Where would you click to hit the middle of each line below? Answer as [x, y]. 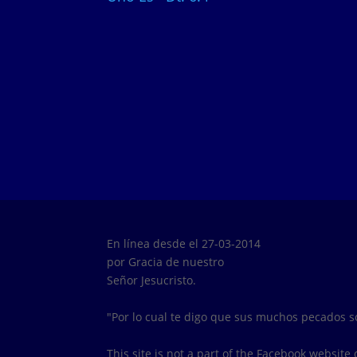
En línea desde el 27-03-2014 [184, 244]
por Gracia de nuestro [166, 262]
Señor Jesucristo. [152, 280]
